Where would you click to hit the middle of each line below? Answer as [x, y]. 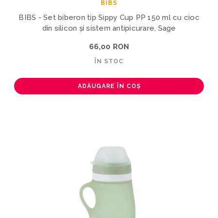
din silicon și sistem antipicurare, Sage [109, 28]
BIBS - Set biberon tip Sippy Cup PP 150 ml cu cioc [109, 17]
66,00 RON [109, 46]
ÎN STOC [109, 61]
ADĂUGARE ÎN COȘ [109, 86]
